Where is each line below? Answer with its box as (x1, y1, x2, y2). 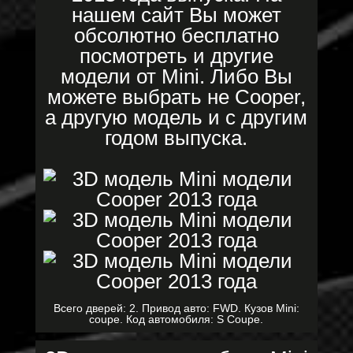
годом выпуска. (105, 126, 248, 150)
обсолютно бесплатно (73, 24, 279, 47)
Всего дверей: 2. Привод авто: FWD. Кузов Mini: (53, 302, 299, 314)
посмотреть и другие (79, 44, 273, 68)
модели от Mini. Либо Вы (60, 65, 292, 88)
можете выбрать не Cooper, (46, 85, 306, 109)
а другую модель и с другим (45, 106, 308, 129)
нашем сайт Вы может (71, 3, 281, 27)
